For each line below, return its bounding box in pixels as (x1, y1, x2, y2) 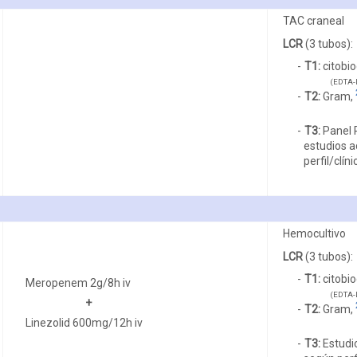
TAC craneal (282, 14, 344, 27)
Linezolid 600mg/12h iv (25, 316, 143, 329)
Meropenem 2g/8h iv (25, 276, 131, 289)
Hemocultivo (282, 226, 346, 240)
